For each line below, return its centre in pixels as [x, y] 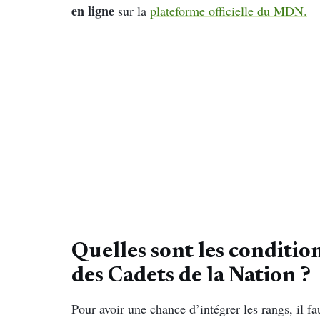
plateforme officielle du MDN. [229, 11]
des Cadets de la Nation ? [191, 276]
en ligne [93, 11]
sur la [132, 11]
